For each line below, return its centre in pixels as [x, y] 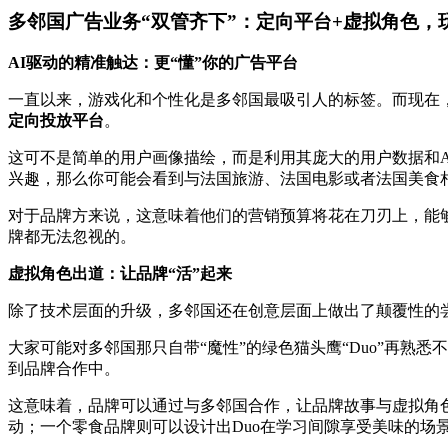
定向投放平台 [56, 121]
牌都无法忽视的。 [72, 237]
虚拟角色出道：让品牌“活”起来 [120, 274]
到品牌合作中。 [64, 369]
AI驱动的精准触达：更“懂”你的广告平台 [153, 63]
